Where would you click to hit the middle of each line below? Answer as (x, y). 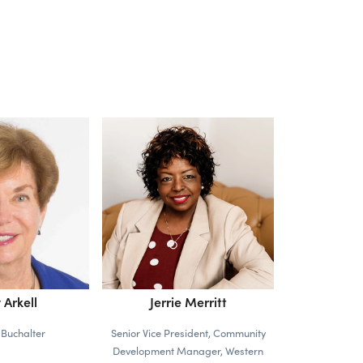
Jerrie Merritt (188, 301)
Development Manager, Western (188, 350)
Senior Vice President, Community (188, 332)
